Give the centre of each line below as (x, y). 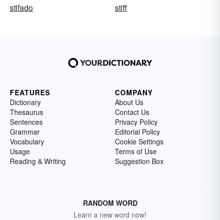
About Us (129, 102)
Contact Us (132, 112)
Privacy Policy (136, 122)
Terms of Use (136, 151)
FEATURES (30, 92)
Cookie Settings (139, 141)
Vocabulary (27, 141)
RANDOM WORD (110, 203)
